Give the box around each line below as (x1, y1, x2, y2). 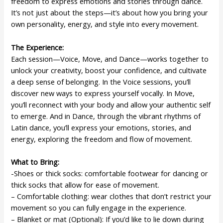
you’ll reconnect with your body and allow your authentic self (11, 99, 211, 110)
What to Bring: (11, 156, 60, 167)
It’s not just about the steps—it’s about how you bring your (11, 7, 209, 18)
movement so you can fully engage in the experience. (11, 202, 187, 213)
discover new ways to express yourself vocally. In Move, (11, 88, 195, 98)
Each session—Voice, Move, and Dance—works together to (11, 53, 209, 64)
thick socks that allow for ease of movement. (11, 179, 160, 190)
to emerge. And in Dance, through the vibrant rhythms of (11, 111, 201, 121)
